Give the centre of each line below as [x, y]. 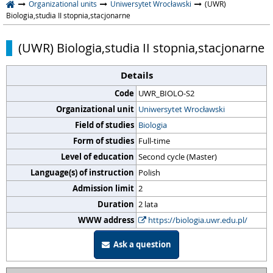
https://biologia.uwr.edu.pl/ [197, 220]
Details [136, 75]
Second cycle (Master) [178, 157]
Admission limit [103, 188]
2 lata [148, 204]
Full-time [154, 141]
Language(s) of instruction [82, 172]
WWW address [106, 220]
